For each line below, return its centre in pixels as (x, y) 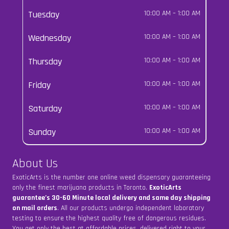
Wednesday (50, 38)
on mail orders (35, 208)
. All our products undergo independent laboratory (131, 208)
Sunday (42, 132)
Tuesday (44, 15)
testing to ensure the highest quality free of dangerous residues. (109, 219)
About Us (35, 164)
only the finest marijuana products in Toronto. (81, 188)
